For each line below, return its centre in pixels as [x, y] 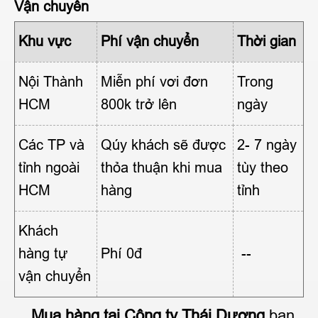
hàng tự [43, 253]
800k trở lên [139, 104]
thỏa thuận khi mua [161, 167]
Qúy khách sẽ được [163, 144]
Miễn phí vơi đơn [154, 81]
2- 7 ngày [267, 144]
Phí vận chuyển [150, 41]
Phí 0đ [121, 253]
